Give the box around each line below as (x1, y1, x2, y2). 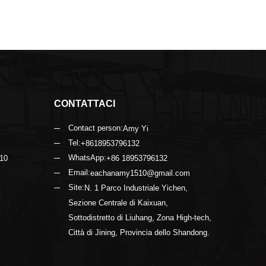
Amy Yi (123, 124, 148, 134)
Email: (68, 168, 90, 178)
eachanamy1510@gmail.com (90, 169, 190, 178)
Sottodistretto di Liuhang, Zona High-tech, (68, 213, 211, 223)
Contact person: (68, 123, 123, 133)
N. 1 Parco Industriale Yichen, (84, 183, 188, 193)
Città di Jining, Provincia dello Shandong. (68, 228, 210, 237)
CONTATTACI (54, 99, 115, 109)
